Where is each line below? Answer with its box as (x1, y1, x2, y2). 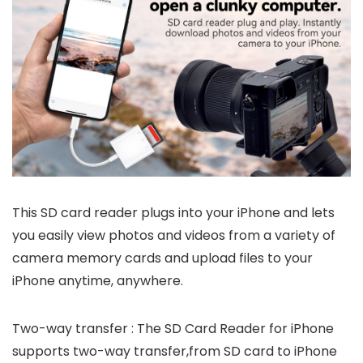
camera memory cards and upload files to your (12, 249, 313, 268)
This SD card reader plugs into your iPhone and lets (12, 203, 335, 223)
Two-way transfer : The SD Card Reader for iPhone (12, 319, 334, 339)
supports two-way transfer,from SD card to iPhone (12, 342, 337, 361)
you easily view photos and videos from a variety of (12, 226, 335, 246)
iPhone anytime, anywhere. (12, 271, 183, 291)
